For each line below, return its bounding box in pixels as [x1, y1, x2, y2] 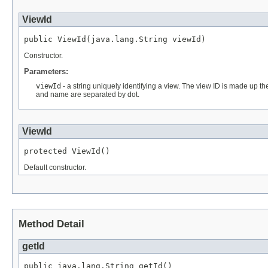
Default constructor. [24, 163, 86, 172]
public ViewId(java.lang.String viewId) [24, 35, 206, 44]
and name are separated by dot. [36, 90, 139, 99]
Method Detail [19, 218, 84, 230]
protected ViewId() [24, 147, 110, 156]
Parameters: [24, 67, 68, 77]
